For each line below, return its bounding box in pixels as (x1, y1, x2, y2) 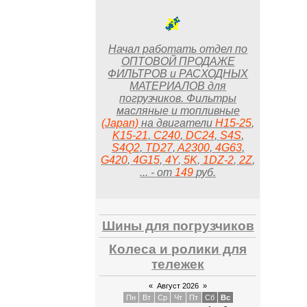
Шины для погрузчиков (101, 218, 254, 233)
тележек (151, 256, 205, 271)
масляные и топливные (116, 105, 240, 117)
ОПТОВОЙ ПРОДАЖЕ (121, 56, 235, 68)
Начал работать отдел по (108, 43, 248, 56)
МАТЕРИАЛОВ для (130, 80, 227, 93)
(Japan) (101, 117, 139, 130)
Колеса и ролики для (109, 241, 247, 256)
